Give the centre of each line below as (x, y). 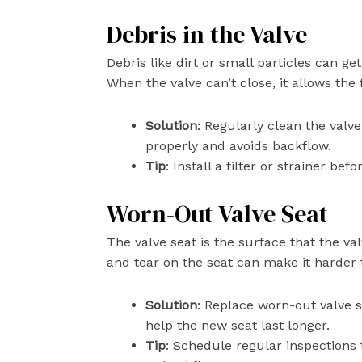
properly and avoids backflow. (238, 145)
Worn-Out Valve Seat (217, 213)
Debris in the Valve (207, 34)
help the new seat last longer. (238, 325)
